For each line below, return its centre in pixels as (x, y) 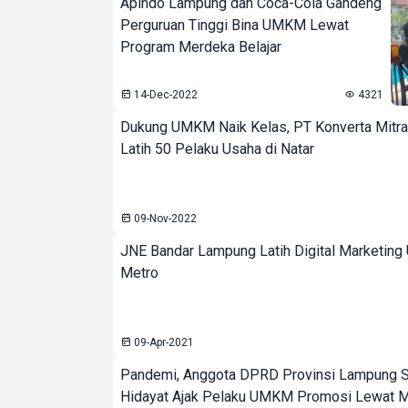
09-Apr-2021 (163, 342)
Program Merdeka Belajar (201, 47)
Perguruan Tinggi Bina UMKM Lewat (235, 25)
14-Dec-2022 (164, 95)
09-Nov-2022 (164, 219)
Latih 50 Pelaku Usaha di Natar (217, 149)
